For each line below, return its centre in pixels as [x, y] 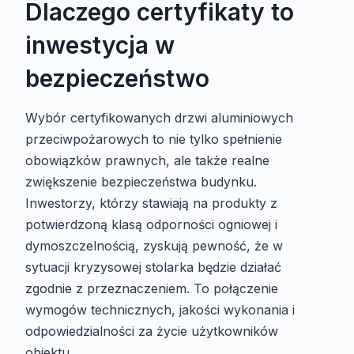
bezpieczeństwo [117, 79]
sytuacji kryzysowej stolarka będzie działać [153, 267]
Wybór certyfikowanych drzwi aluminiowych [159, 118]
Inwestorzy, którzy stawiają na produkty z [151, 203]
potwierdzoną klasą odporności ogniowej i [151, 225]
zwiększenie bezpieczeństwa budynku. [141, 182]
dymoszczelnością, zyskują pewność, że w [154, 246]
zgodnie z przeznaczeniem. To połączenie [152, 289]
